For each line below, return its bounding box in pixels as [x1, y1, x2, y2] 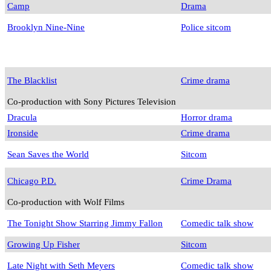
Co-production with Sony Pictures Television [7, 96, 176, 107]
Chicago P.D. [7, 175, 56, 186]
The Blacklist [7, 75, 57, 86]
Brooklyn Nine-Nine [7, 22, 85, 33]
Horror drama [181, 112, 232, 123]
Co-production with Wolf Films [7, 197, 125, 207]
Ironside [7, 128, 38, 139]
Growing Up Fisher [7, 239, 80, 250]
